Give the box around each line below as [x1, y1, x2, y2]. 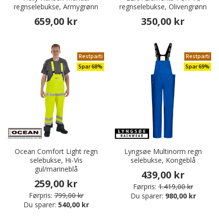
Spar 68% [78, 63, 103, 71]
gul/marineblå [34, 164, 78, 174]
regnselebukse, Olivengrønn [119, 2, 207, 12]
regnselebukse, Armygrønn [14, 2, 98, 12]
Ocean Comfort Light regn [14, 147, 98, 156]
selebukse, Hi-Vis [29, 155, 83, 165]
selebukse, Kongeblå [131, 155, 196, 165]
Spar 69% [185, 63, 210, 71]
